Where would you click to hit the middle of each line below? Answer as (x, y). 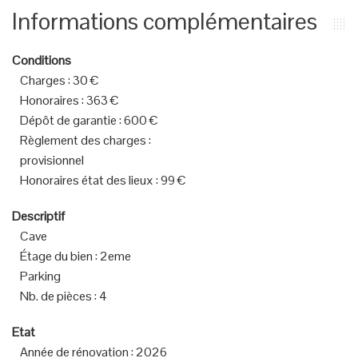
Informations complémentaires (165, 21)
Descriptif (38, 216)
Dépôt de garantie (68, 120)
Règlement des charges (83, 140)
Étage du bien (56, 256)
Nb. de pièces (56, 296)
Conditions (42, 60)
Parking (40, 276)
